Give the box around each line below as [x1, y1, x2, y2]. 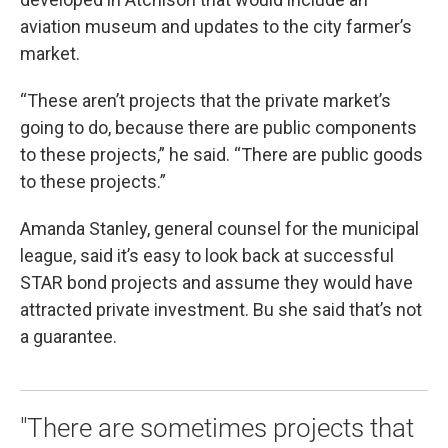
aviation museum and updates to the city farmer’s [20, 16, 412, 38]
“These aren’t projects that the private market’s [20, 90, 391, 112]
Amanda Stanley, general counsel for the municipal [20, 218, 419, 240]
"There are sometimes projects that [20, 413, 414, 444]
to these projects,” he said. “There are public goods [20, 144, 423, 166]
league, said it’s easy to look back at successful [20, 245, 394, 267]
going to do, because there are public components [20, 117, 417, 139]
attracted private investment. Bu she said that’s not [20, 299, 422, 321]
